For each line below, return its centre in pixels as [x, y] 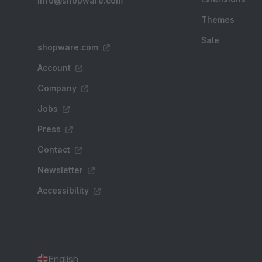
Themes [218, 20]
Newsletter [60, 170]
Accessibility [63, 190]
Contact [54, 149]
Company [57, 88]
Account [54, 68]
